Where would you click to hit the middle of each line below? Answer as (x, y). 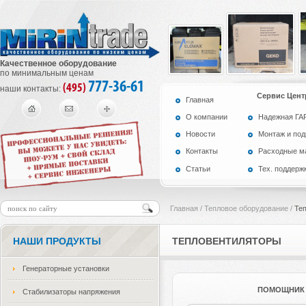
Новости (200, 134)
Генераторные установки (66, 268)
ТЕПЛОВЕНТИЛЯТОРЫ (227, 241)
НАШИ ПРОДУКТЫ (57, 241)
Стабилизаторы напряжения (71, 292)
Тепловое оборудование (246, 208)
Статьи (198, 169)
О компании (207, 117)
